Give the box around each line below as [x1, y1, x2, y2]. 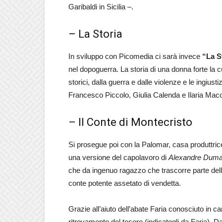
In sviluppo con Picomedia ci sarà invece [68, 52, 202, 60]
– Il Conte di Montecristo [68, 116, 192, 128]
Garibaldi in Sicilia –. [68, 2, 133, 11]
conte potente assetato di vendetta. [68, 179, 181, 187]
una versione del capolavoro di [68, 153, 168, 162]
